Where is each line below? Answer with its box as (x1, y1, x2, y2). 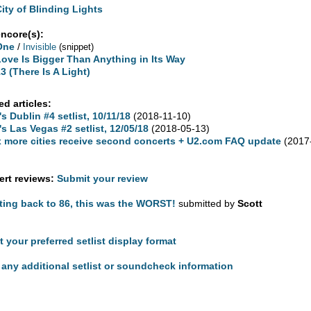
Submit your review (57, 172, 149, 184)
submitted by (178, 197, 238, 209)
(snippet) (59, 41, 94, 52)
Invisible (23, 41, 57, 52)
